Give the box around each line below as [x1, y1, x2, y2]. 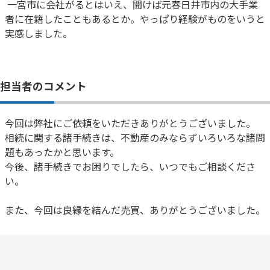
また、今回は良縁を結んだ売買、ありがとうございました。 [5, 202, 265, 217]
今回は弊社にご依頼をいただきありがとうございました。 [5, 116, 256, 130]
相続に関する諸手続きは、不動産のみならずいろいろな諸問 [5, 130, 265, 145]
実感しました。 [5, 26, 72, 40]
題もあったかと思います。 [5, 145, 119, 159]
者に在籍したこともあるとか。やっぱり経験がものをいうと [5, 11, 265, 26]
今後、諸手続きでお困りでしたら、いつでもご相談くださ [5, 159, 256, 174]
